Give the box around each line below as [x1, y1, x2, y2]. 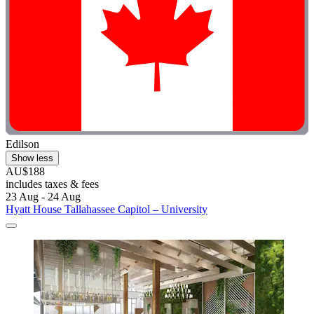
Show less [11, 152, 53, 163]
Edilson [6, 137, 39, 150]
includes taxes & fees [6, 177, 99, 190]
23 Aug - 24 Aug [6, 190, 81, 203]
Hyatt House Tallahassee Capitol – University [6, 203, 207, 215]
